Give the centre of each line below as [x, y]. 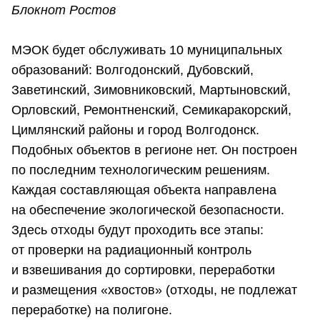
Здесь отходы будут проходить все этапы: [137, 230]
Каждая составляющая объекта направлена [144, 190]
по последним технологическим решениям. [141, 170]
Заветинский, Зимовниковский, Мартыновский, [151, 90]
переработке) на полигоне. [92, 310]
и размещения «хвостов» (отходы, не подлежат [154, 290]
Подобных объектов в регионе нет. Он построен [154, 150]
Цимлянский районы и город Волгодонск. [135, 130]
